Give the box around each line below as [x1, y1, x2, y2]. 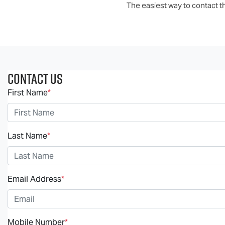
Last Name [8, 131, 47, 141]
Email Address [8, 174, 61, 184]
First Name [8, 87, 48, 98]
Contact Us [8, 69, 63, 88]
